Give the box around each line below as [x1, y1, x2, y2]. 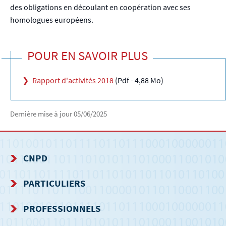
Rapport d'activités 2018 [32, 75, 114, 85]
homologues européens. [10, 14, 96, 25]
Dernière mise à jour [10, 109, 74, 119]
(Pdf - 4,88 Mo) [115, 75, 164, 85]
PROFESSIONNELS [23, 202, 101, 215]
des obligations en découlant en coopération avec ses [10, 2, 191, 12]
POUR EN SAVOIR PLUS [27, 47, 148, 64]
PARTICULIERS [23, 177, 86, 190]
